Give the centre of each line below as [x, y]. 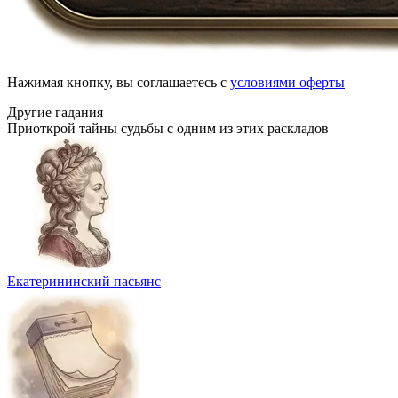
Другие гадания [55, 112]
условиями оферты [287, 82]
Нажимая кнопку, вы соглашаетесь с [119, 82]
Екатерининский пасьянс [84, 281]
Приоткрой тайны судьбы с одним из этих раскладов [168, 128]
